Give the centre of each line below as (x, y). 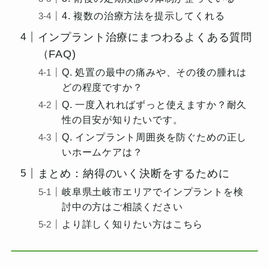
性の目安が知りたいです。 (122, 119)
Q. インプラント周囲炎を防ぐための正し (155, 137)
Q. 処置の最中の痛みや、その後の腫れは (155, 72)
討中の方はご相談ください (122, 206)
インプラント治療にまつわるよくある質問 (145, 37)
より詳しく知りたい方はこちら (133, 224)
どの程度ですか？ (102, 87)
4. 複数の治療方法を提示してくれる (144, 15)
